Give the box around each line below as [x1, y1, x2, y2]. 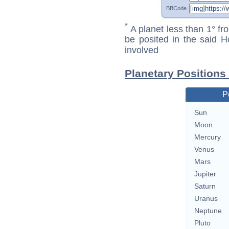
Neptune [194, 207, 222, 215]
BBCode [166, 5, 187, 11]
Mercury [194, 133, 221, 142]
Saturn [194, 182, 216, 191]
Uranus [194, 194, 218, 203]
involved [125, 45, 158, 56]
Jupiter [194, 170, 216, 178]
